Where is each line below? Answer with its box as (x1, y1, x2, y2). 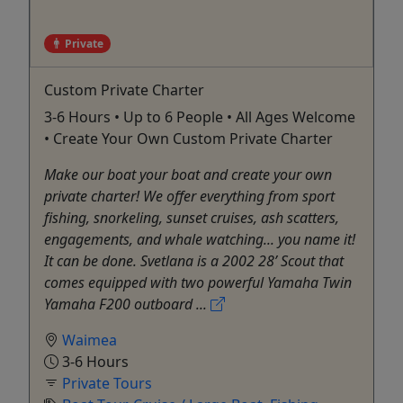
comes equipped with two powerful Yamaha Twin (44, 272, 352, 292)
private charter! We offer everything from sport (44, 185, 335, 206)
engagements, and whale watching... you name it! (44, 228, 355, 249)
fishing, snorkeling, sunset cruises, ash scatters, (44, 207, 339, 228)
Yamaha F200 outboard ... (44, 293, 210, 314)
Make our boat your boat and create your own (44, 164, 332, 184)
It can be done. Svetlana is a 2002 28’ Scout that (44, 250, 344, 271)
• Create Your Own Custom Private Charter (44, 128, 333, 148)
